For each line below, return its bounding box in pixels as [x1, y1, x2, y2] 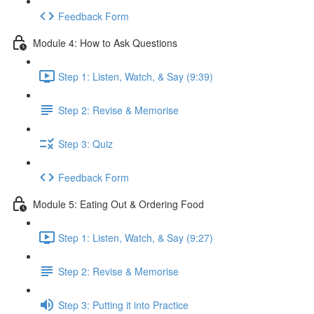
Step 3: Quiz [58, 136, 113, 151]
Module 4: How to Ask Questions [33, 35, 177, 50]
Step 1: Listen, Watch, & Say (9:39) [58, 69, 213, 83]
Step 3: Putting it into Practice [58, 297, 189, 312]
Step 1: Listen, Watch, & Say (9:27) [58, 230, 213, 245]
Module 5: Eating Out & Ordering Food [33, 196, 204, 211]
